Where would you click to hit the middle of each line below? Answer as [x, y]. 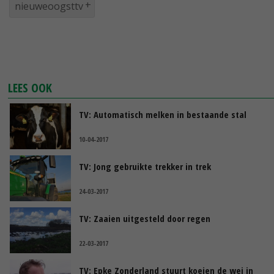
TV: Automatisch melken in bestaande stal [163, 114]
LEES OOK [30, 88]
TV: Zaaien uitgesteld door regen [145, 218]
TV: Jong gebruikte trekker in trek [145, 166]
